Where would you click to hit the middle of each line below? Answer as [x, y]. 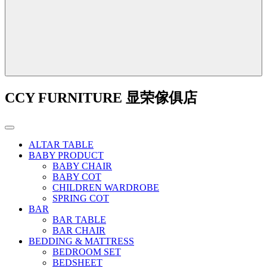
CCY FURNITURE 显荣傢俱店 [101, 98]
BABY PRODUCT [66, 156]
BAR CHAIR [79, 231]
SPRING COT [81, 198]
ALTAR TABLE [61, 145]
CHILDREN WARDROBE [106, 188]
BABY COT [77, 177]
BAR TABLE [79, 220]
